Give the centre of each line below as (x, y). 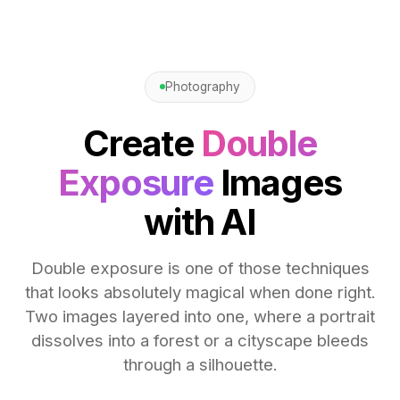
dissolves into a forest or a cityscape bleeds (200, 340)
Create (142, 143)
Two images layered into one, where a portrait (200, 316)
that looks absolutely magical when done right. (200, 292)
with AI (200, 221)
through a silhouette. (200, 364)
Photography (203, 87)
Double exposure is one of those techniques (200, 267)
